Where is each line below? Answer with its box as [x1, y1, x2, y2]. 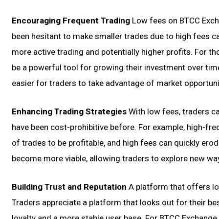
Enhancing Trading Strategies [12, 107, 127, 116]
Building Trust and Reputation [12, 182, 127, 192]
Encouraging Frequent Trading [12, 16, 130, 25]
